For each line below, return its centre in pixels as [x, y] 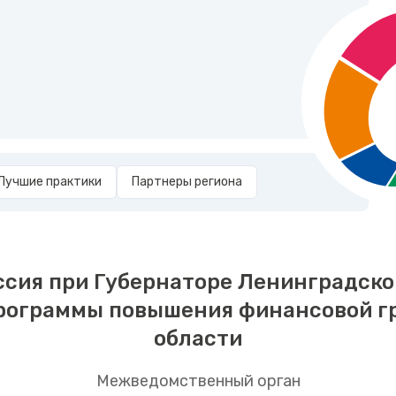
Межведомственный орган [198, 381]
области [198, 339]
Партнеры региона [187, 182]
